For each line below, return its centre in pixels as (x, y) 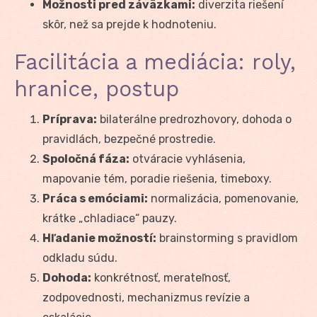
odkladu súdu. (80, 258)
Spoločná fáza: (86, 158)
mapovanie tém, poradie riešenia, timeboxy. (157, 178)
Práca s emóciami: (95, 198)
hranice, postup (97, 88)
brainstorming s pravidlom (227, 238)
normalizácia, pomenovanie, (223, 198)
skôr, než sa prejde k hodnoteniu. (129, 24)
